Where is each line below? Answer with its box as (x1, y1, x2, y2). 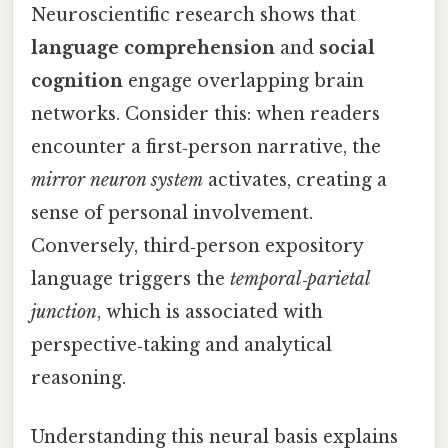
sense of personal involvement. (31, 202, 313, 225)
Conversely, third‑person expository (31, 235, 363, 258)
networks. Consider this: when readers (31, 103, 380, 126)
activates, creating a (203, 169, 387, 192)
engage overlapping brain (123, 70, 364, 93)
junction (31, 301, 97, 324)
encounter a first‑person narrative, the (31, 136, 381, 159)
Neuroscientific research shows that (31, 4, 356, 27)
